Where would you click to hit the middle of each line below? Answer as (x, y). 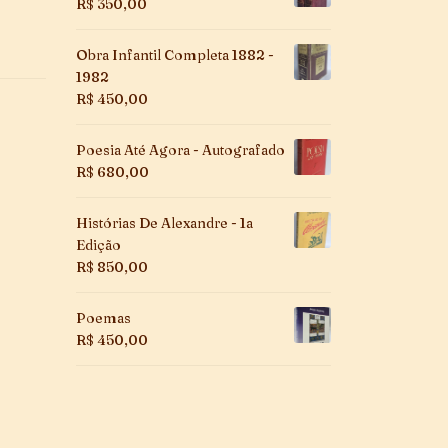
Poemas (103, 317)
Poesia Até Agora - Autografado (180, 149)
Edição (98, 244)
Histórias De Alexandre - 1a (164, 222)
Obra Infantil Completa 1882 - (175, 54)
